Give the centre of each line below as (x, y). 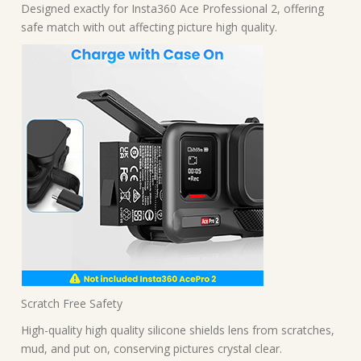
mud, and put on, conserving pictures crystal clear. (151, 349)
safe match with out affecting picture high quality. (149, 27)
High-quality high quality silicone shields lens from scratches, (178, 330)
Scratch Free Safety (72, 304)
